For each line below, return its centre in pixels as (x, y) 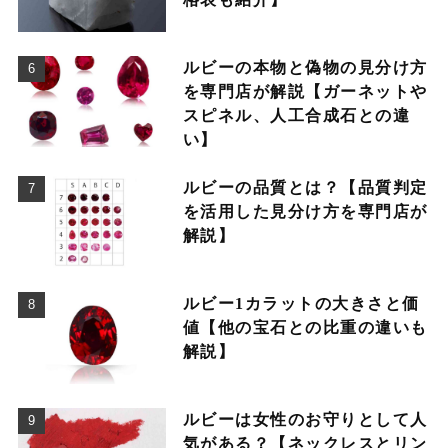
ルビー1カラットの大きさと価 (301, 303)
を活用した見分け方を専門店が (305, 211)
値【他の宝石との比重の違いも (305, 327)
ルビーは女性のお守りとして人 (305, 419)
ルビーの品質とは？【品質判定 (305, 187)
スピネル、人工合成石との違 (296, 115)
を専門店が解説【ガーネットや (305, 91)
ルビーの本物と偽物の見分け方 (305, 67)
